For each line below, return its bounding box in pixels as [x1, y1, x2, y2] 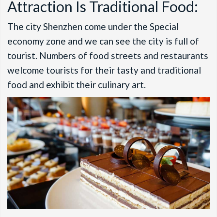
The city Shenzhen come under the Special [7, 20, 179, 32]
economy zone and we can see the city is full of [7, 35, 199, 46]
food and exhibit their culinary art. [7, 78, 148, 90]
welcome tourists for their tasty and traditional [7, 64, 201, 76]
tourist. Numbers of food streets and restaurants [7, 49, 208, 61]
